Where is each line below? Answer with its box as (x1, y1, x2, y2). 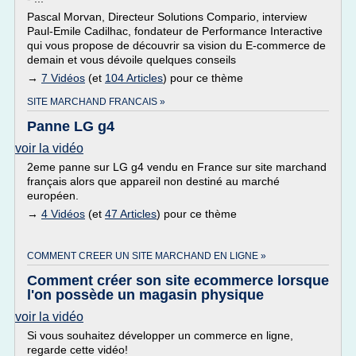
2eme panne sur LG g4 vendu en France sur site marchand (27, 161, 327, 173)
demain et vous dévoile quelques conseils (27, 53, 236, 66)
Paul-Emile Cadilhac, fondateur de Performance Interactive (27, 25, 323, 37)
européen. (27, 189, 79, 202)
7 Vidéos (41, 72, 85, 84)
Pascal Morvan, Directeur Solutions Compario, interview (27, 10, 307, 23)
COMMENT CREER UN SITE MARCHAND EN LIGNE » (27, 250, 266, 261)
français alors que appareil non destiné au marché (27, 175, 280, 188)
